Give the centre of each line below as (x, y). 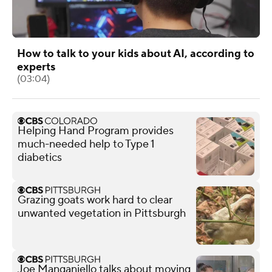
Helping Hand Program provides (96, 131)
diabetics (40, 157)
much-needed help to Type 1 (86, 144)
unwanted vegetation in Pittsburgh (102, 213)
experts (36, 67)
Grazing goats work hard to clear (95, 200)
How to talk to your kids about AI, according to (136, 53)
